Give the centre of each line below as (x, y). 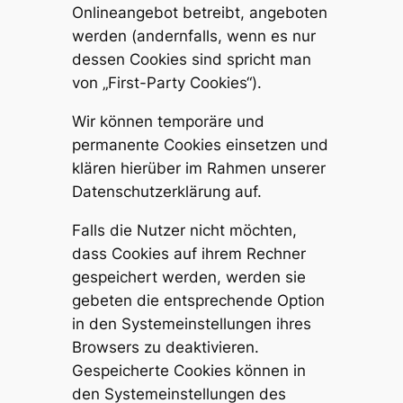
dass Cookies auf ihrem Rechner (188, 254)
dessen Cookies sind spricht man (191, 60)
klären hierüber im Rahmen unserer (198, 169)
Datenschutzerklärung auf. (166, 192)
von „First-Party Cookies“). (166, 83)
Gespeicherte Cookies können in (188, 371)
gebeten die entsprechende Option (198, 301)
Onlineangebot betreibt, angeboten (199, 13)
